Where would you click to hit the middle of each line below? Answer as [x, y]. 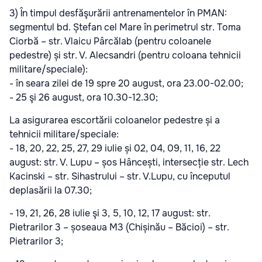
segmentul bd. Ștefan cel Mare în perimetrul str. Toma [125, 27]
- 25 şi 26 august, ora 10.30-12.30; [84, 97]
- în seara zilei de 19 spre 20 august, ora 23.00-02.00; [126, 83]
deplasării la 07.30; [51, 190]
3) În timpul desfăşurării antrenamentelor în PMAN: [118, 13]
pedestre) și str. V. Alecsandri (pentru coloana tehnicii [125, 55]
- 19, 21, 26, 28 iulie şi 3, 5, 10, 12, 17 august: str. [110, 213]
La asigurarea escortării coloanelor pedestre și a [115, 120]
